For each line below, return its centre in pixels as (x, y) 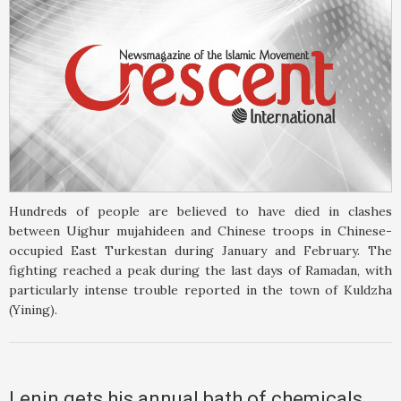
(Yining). (33, 310)
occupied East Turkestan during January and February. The (200, 251)
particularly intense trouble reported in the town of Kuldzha (200, 290)
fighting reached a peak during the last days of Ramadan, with (200, 271)
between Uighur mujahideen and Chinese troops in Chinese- (200, 231)
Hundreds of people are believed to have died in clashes (200, 212)
